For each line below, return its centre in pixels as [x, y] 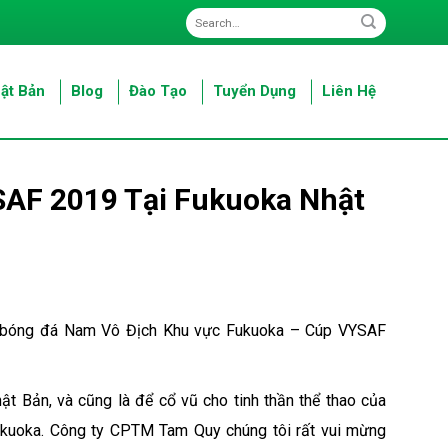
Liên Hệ [349, 91]
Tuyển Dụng [254, 91]
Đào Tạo [158, 91]
